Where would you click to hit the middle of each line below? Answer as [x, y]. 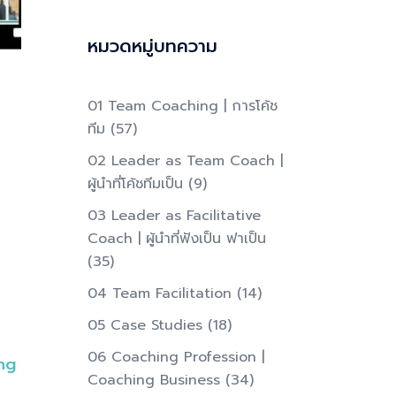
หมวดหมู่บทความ [152, 46]
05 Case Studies [145, 325]
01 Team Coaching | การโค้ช [182, 106]
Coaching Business [153, 380]
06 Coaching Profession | [175, 357]
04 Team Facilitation [159, 293]
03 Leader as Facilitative [174, 216]
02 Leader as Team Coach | [185, 161]
